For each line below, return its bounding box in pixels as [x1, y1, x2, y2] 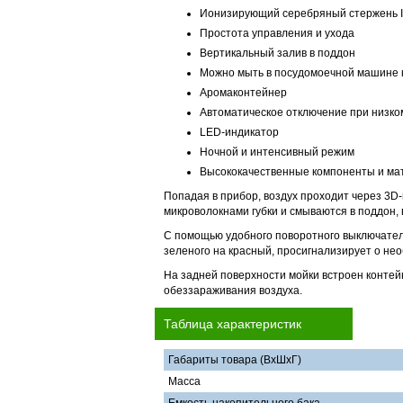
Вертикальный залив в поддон [200, 47, 355, 59]
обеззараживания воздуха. [164, 284, 302, 297]
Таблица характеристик [164, 317, 301, 331]
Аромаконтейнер [200, 86, 287, 99]
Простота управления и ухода [200, 27, 354, 40]
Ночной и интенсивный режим [200, 146, 354, 158]
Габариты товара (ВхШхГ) [168, 354, 301, 366]
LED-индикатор [200, 126, 279, 139]
